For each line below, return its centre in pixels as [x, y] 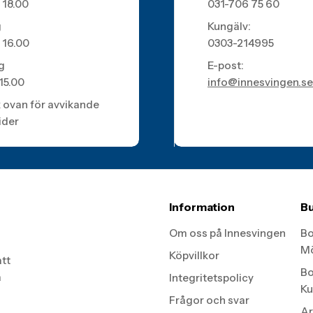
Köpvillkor [194, 255]
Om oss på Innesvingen [227, 233]
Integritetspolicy [211, 278]
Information [202, 207]
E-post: [226, 65]
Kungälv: [229, 26]
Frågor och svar [209, 300]
